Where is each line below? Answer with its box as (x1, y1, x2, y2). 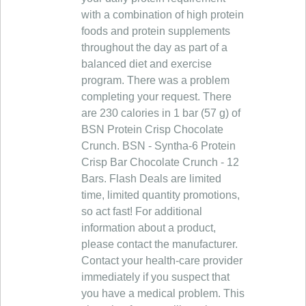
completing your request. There (81, 91, 232, 102)
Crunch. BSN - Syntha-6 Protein (81, 140, 236, 152)
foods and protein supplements (81, 25, 230, 37)
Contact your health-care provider (81, 255, 242, 266)
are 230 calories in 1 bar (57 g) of (81, 107, 240, 119)
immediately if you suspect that (81, 271, 229, 283)
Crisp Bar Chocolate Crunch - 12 (81, 156, 239, 168)
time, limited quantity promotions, (81, 189, 240, 201)
